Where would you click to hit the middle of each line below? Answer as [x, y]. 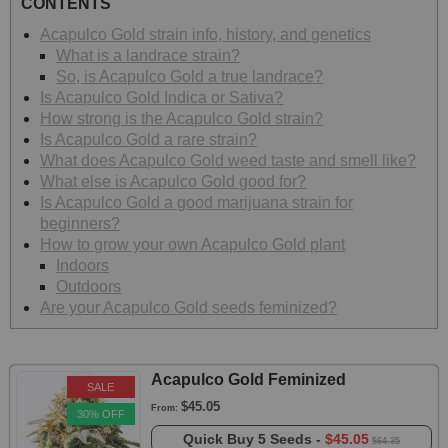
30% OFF [100, 414]
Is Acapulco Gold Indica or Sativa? [162, 98]
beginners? [80, 224]
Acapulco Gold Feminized [248, 380]
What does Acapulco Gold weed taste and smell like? [228, 161]
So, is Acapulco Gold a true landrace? [190, 77]
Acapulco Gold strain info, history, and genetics [206, 35]
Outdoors [89, 287]
